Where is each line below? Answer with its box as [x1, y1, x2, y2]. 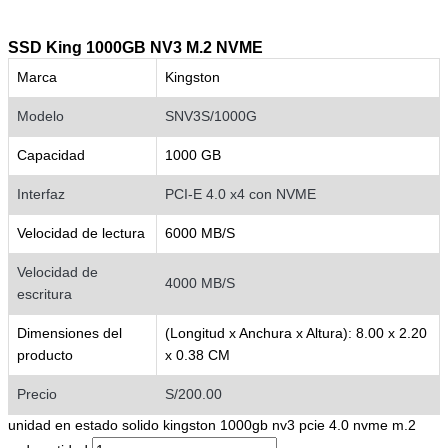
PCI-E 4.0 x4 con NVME [165, 186, 316, 202]
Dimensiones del [17, 325, 122, 341]
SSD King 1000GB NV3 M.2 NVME [8, 38, 263, 56]
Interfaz [17, 186, 65, 202]
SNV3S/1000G [165, 108, 257, 124]
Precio [17, 386, 57, 402]
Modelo [17, 108, 64, 124]
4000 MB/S [165, 275, 235, 291]
